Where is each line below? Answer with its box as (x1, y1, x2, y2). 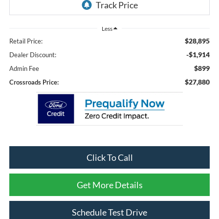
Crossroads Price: (9, 78, 59, 86)
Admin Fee (9, 64, 39, 72)
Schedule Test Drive (72, 207, 147, 218)
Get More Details (76, 179, 143, 191)
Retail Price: (9, 37, 43, 45)
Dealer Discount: (9, 50, 56, 59)
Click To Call (86, 152, 133, 163)
